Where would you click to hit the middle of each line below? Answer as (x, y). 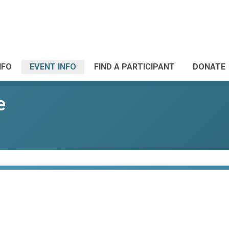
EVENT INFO (53, 67)
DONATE (209, 67)
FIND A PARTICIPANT (134, 67)
